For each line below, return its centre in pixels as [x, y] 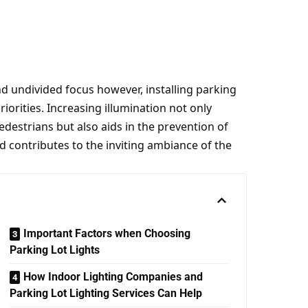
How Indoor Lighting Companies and [113, 277]
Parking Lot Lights [54, 250]
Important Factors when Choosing [107, 233]
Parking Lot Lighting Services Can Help [106, 293]
